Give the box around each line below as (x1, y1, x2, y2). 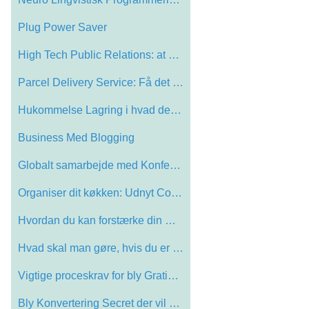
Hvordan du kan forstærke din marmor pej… (165, 214, 176, 226)
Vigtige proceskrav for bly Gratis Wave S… (168, 269, 179, 281)
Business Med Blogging (18, 131, 134, 143)
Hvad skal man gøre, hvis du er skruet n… (172, 241, 183, 254)
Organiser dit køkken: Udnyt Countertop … (171, 186, 182, 199)
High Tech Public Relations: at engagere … (168, 48, 179, 61)
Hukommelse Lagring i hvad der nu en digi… (170, 103, 181, 116)
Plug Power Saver (18, 21, 107, 33)
